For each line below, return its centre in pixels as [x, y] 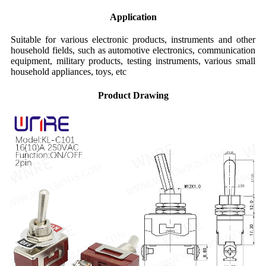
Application [133, 17]
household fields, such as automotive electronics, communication [133, 50]
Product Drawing [133, 95]
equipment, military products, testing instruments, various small [133, 61]
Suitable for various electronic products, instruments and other [133, 40]
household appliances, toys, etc [69, 72]
